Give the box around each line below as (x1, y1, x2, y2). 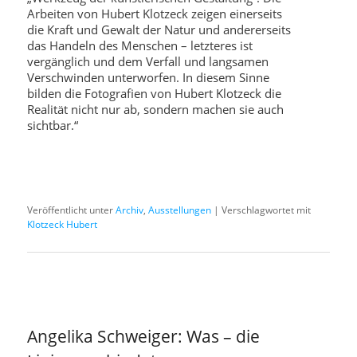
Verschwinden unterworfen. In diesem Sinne (27, 69, 270, 85)
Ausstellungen (148, 203, 212, 218)
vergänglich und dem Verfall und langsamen (27, 53, 269, 69)
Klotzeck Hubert (27, 218, 98, 232)
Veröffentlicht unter (27, 203, 114, 218)
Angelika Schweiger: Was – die (27, 324, 261, 347)
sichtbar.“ (27, 116, 79, 133)
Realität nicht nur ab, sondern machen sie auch (27, 100, 284, 117)
